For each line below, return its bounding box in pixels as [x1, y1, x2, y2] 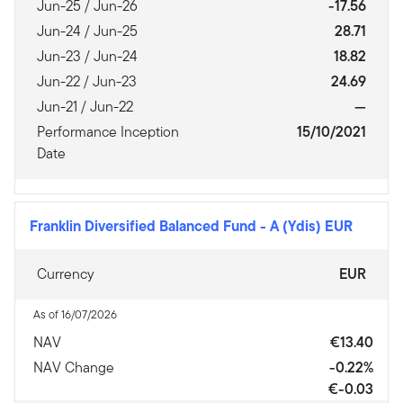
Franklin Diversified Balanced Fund [30, 215, 260, 237]
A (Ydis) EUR [270, 215, 353, 237]
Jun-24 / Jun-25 [37, 21, 138, 41]
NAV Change [33, 357, 114, 378]
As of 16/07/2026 [33, 306, 117, 323]
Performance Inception [37, 121, 179, 142]
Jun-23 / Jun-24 [37, 46, 138, 67]
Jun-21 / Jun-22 [37, 96, 133, 117]
